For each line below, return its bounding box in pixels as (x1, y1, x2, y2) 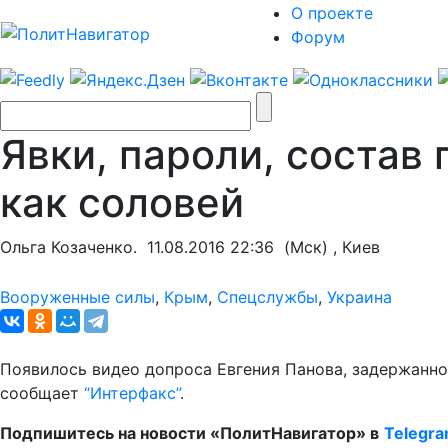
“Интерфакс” (84, 382, 180, 403)
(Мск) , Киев (274, 236, 380, 257)
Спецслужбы (217, 286, 318, 307)
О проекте (291, 3, 373, 23)
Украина (327, 286, 392, 307)
